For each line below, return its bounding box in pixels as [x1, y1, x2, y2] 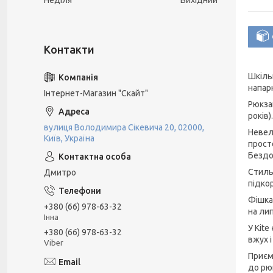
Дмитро [44, 168, 76, 177]
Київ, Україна [44, 133, 94, 143]
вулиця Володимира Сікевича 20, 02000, [44, 122, 204, 132]
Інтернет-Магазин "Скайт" [44, 88, 148, 98]
